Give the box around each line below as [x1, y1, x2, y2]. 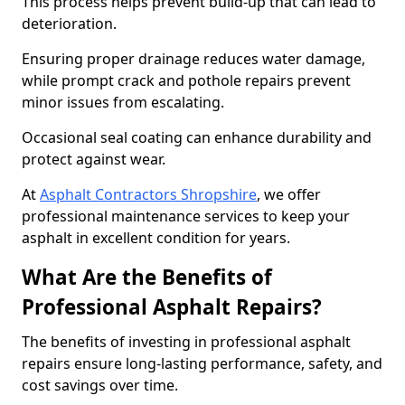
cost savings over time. [22, 375, 182, 395]
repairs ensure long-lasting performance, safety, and [22, 353, 382, 373]
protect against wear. [22, 149, 169, 169]
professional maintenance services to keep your [22, 206, 350, 226]
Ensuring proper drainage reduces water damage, [22, 49, 365, 69]
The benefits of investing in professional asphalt [22, 332, 351, 352]
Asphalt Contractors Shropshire [40, 184, 257, 204]
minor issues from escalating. [22, 92, 228, 112]
